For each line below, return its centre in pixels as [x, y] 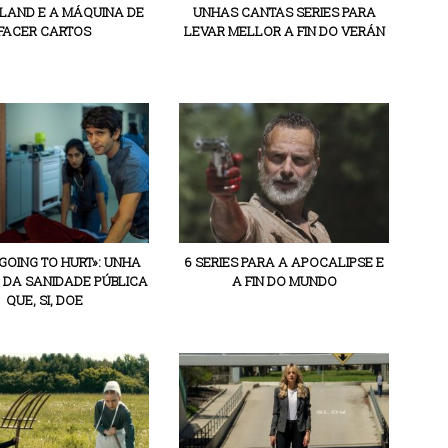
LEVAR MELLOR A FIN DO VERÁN [284, 31]
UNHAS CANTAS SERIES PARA [284, 12]
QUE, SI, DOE [44, 300]
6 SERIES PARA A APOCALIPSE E [284, 262]
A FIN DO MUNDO [284, 281]
